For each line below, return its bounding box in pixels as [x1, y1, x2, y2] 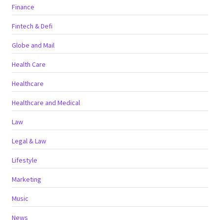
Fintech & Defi [12, 21, 53, 30]
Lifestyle [12, 155, 37, 165]
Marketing [12, 174, 41, 184]
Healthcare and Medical [12, 98, 80, 107]
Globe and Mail [12, 40, 55, 50]
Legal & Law [12, 136, 46, 145]
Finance [12, 2, 34, 11]
